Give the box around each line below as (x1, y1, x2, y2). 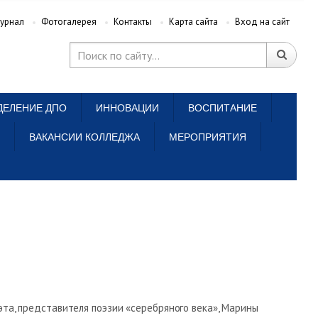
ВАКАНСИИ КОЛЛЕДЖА (29, 131, 140, 143)
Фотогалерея (40, 16, 97, 28)
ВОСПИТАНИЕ (188, 102, 257, 114)
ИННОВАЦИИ (96, 102, 159, 114)
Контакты (113, 16, 152, 28)
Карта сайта (168, 16, 218, 28)
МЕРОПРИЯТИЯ (169, 131, 246, 143)
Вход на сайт (234, 16, 290, 28)
